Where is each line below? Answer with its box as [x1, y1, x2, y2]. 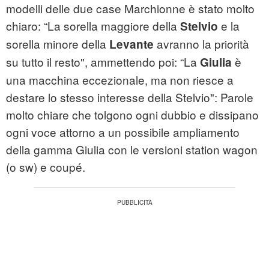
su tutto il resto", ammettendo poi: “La [6, 53, 200, 70]
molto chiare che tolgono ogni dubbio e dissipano [6, 106, 259, 123]
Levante [109, 36, 157, 53]
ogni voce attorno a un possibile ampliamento [6, 124, 240, 141]
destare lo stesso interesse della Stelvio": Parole [6, 89, 253, 106]
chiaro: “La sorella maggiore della [6, 17, 180, 34]
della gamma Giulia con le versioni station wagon [6, 141, 258, 158]
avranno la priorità [157, 35, 249, 52]
